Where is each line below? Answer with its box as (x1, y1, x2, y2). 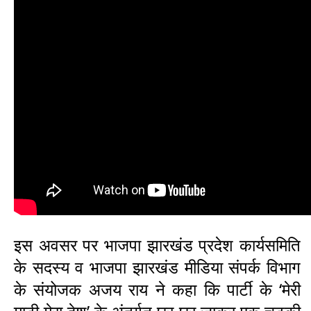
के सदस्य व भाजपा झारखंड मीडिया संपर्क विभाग (14, 255, 301, 278)
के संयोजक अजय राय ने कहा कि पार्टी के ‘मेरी (14, 277, 301, 301)
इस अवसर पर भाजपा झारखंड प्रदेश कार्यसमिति (14, 233, 301, 256)
